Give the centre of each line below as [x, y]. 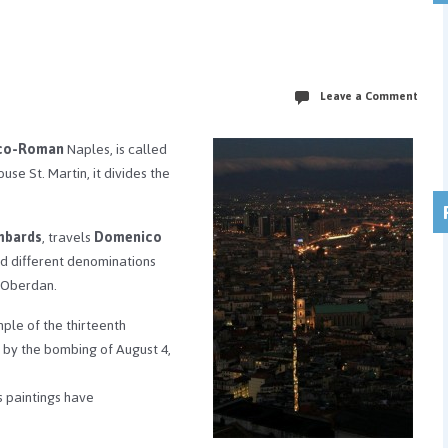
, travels [68, 237]
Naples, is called [115, 149]
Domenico [128, 237]
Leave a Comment [369, 95]
